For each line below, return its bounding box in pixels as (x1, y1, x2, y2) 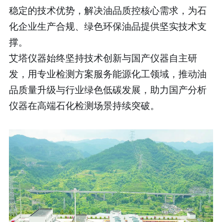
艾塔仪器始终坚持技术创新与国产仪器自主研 (8, 51, 197, 64)
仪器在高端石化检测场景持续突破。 (8, 99, 160, 112)
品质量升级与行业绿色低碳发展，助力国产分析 (8, 83, 207, 96)
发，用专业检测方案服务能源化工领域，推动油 (8, 67, 207, 80)
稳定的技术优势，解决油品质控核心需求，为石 (8, 3, 207, 17)
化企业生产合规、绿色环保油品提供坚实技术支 (8, 19, 207, 33)
